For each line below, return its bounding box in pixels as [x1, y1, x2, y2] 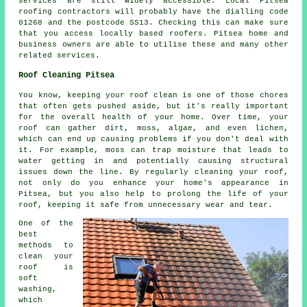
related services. [19, 51, 101, 60]
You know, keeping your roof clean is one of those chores [19, 91, 288, 100]
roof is [19, 263, 73, 272]
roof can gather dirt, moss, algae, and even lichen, [19, 124, 288, 133]
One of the [19, 219, 73, 228]
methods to [19, 241, 73, 250]
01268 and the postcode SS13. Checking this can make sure [19, 19, 288, 27]
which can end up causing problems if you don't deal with [19, 135, 288, 144]
